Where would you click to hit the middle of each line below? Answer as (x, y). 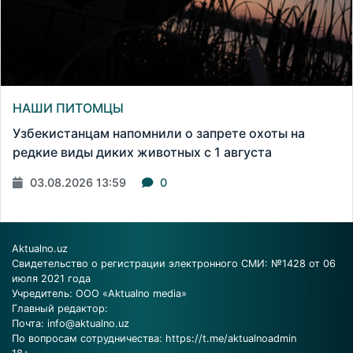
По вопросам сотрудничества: (89, 338)
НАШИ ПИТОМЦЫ (68, 108)
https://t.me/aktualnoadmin (231, 338)
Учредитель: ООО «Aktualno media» (99, 293)
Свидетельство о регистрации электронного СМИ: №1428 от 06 (174, 263)
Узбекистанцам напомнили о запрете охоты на (159, 133)
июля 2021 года (51, 278)
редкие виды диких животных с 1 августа (142, 152)
